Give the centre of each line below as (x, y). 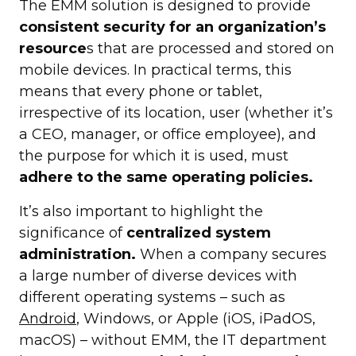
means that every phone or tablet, (141, 91)
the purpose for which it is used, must (154, 155)
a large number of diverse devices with (158, 275)
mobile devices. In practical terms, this (155, 70)
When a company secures (231, 254)
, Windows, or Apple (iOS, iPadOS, (196, 318)
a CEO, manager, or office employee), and (168, 134)
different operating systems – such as (152, 297)
